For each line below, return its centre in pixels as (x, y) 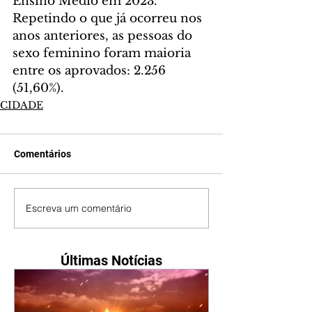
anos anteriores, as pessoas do (104, 36)
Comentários (42, 154)
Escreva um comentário (79, 208)
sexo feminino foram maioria (103, 54)
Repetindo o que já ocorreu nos (109, 19)
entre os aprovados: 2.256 (91, 71)
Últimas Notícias (111, 261)
